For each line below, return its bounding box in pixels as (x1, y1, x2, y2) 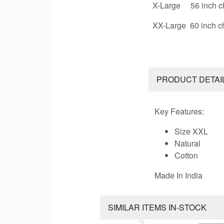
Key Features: (154, 105, 204, 117)
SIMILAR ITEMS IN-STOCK (107, 201, 206, 213)
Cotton (174, 149, 198, 161)
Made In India (154, 169, 203, 181)
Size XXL (174, 125, 208, 137)
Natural (174, 137, 201, 149)
